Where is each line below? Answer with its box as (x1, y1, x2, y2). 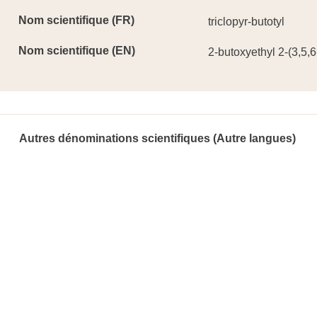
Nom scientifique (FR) (18, 14, 134, 26)
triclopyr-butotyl (207, 16, 284, 28)
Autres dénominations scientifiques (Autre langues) (19, 132, 296, 144)
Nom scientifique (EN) (18, 45, 135, 57)
